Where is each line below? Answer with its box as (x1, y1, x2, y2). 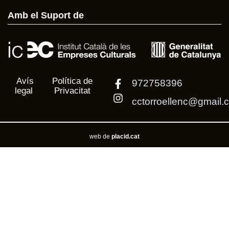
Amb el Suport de (8, 10, 84, 20)
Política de (52, 76, 93, 86)
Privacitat (54, 85, 90, 96)
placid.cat (110, 133, 140, 141)
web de (89, 133, 110, 141)
